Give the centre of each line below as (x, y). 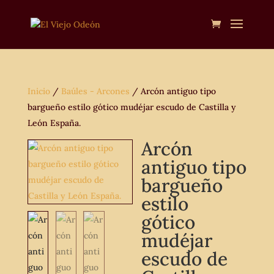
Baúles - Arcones (95, 91)
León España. (54, 123)
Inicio (39, 91)
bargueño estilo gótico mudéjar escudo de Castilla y (131, 107)
